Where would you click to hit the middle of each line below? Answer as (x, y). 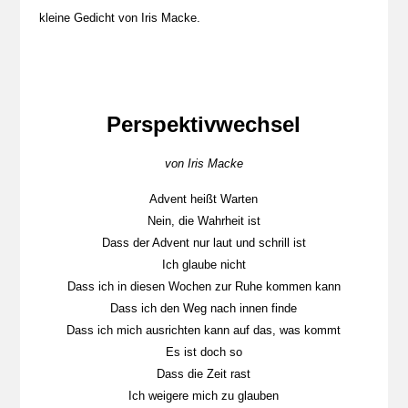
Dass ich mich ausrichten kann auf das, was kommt (204, 330)
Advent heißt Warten (204, 199)
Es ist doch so (204, 352)
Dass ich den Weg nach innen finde (204, 308)
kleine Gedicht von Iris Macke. (119, 18)
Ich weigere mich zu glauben (204, 396)
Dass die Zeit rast (204, 374)
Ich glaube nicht (204, 265)
